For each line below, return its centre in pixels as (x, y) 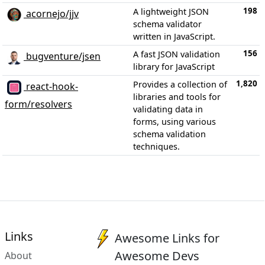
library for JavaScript (174, 66)
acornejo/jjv (51, 14)
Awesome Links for (167, 238)
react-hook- (51, 86)
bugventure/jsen (62, 56)
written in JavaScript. (174, 36)
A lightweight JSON (171, 11)
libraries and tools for (177, 96)
